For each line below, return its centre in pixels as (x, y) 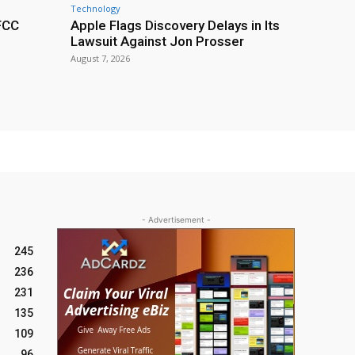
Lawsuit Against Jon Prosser (157, 41)
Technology (95, 8)
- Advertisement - (176, 219)
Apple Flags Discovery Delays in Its (175, 25)
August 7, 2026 (100, 58)
